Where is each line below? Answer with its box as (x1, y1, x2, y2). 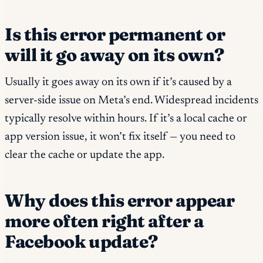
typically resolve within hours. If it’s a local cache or (5, 113, 247, 125)
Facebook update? (5, 231, 158, 253)
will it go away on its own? (5, 44, 225, 66)
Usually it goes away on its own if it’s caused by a (5, 77, 232, 89)
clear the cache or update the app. (5, 150, 164, 161)
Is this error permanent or (5, 23, 225, 46)
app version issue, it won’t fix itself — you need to (5, 131, 235, 143)
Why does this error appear (5, 190, 235, 212)
